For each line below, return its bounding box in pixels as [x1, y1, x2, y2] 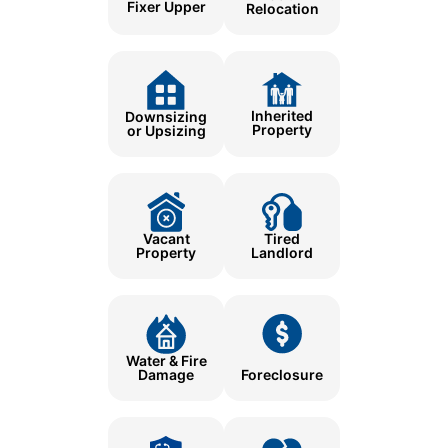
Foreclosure [241, 366, 323, 384]
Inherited [251, 107, 313, 125]
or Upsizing [126, 122, 206, 140]
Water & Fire [125, 352, 207, 370]
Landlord [251, 244, 313, 262]
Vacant [142, 230, 190, 248]
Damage [138, 366, 194, 384]
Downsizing [125, 108, 207, 126]
